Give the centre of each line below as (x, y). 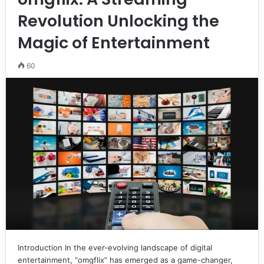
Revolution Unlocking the (118, 21)
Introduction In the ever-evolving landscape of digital (115, 247)
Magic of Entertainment (113, 42)
